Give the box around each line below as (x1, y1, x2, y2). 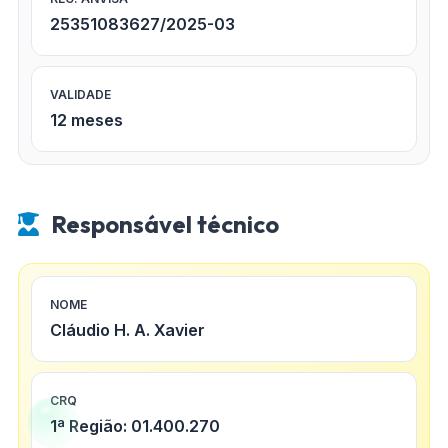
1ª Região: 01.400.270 (50, 416, 220, 436)
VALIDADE (50, 87, 111, 102)
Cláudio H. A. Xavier (50, 320, 205, 340)
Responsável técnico (51, 209, 279, 239)
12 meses (50, 110, 123, 130)
